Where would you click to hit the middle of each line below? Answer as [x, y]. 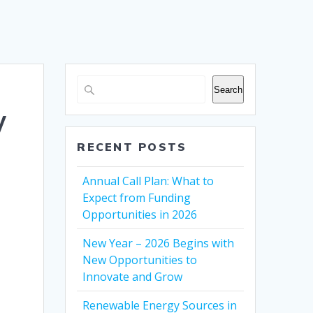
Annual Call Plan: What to [148, 181]
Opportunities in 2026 [140, 215]
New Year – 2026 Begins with [159, 243]
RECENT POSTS [132, 147]
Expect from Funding [137, 198]
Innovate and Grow [133, 277]
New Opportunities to [140, 260]
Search [228, 89]
